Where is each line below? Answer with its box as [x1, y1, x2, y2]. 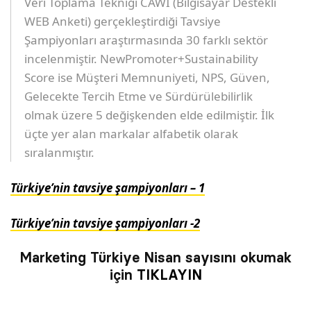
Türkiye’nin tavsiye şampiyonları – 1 [10, 180, 205, 196]
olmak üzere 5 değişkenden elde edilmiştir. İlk [24, 107, 275, 124]
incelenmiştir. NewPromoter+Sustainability [24, 51, 259, 67]
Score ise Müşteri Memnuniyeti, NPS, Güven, [24, 69, 271, 86]
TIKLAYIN [136, 267, 202, 284]
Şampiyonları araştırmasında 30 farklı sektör [24, 32, 269, 49]
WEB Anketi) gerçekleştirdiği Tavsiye [24, 13, 221, 30]
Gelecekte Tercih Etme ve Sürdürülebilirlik [24, 88, 253, 105]
